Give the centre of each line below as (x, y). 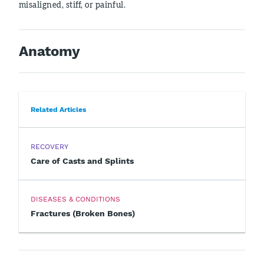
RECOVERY (49, 147)
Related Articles (58, 110)
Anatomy (49, 51)
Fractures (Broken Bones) (83, 213)
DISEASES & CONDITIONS (75, 199)
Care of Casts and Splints (82, 161)
